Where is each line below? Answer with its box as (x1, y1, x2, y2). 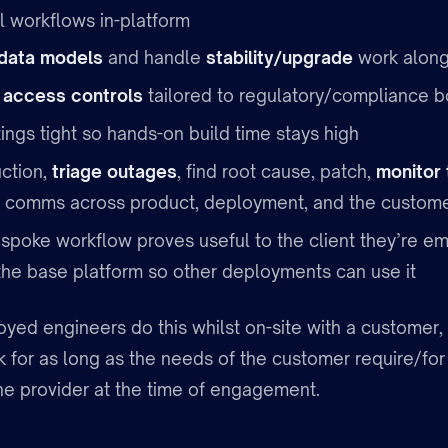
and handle (102, 47, 206, 69)
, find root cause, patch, (176, 160, 376, 182)
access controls (2, 85, 143, 107)
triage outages (51, 160, 177, 182)
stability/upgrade (205, 47, 353, 69)
